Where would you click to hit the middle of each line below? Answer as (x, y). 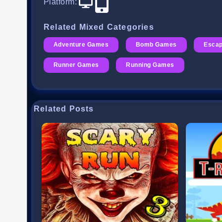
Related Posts (64, 109)
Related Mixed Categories (99, 27)
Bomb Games (156, 45)
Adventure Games (81, 45)
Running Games (150, 65)
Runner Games (76, 65)
